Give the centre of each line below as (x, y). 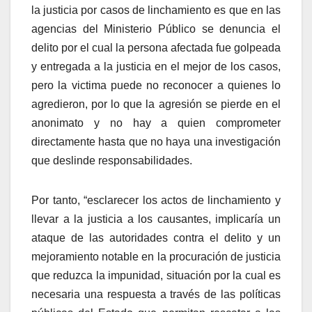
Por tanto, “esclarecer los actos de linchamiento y (156, 200)
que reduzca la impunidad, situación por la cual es (156, 275)
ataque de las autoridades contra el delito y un (156, 237)
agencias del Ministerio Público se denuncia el (156, 29)
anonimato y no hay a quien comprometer (156, 123)
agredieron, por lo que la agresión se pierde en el (156, 104)
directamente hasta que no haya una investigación (156, 141)
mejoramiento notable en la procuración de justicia (156, 256)
